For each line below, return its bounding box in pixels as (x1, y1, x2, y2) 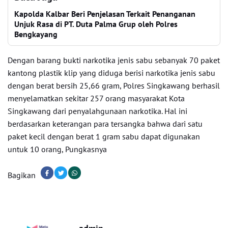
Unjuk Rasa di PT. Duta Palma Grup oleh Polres (14, 19, 178, 29)
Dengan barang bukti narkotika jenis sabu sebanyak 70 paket (8, 55, 220, 65)
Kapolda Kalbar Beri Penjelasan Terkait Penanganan (14, 9, 195, 19)
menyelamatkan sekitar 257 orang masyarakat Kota (8, 93, 185, 103)
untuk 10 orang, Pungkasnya (8, 144, 107, 154)
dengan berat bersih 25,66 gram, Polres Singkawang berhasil (8, 80, 220, 91)
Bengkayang (14, 29, 58, 39)
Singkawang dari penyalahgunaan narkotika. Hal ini (8, 106, 187, 116)
